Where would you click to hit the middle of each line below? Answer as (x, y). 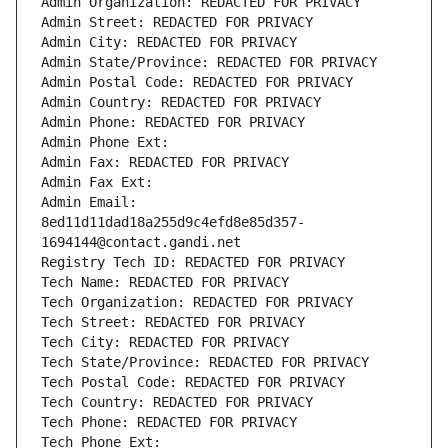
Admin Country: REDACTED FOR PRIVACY (181, 102)
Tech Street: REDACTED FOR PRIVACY (173, 322)
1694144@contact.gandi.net (141, 242)
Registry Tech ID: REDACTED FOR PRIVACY (193, 262)
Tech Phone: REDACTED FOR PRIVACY (169, 422)
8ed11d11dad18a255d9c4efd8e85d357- (173, 222)
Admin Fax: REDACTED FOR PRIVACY (165, 162)
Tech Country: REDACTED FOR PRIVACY (177, 402)
